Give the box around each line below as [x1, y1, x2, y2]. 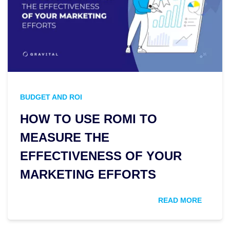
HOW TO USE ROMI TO [20, 112, 157, 126]
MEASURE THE [20, 130, 109, 145]
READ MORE [158, 196, 204, 205]
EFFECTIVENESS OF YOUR [20, 149, 182, 163]
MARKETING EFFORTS [20, 167, 156, 182]
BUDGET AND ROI [20, 93, 82, 102]
